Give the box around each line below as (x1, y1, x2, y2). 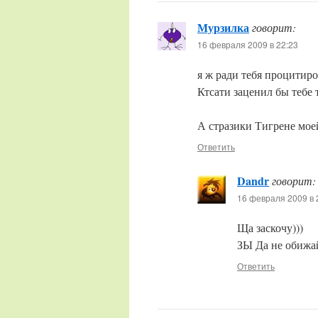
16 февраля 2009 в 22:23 (197, 38, 298, 50)
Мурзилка (197, 19, 249, 35)
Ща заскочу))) (237, 220, 303, 235)
